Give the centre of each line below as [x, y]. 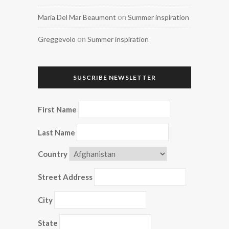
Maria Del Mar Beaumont [77, 17]
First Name [57, 109]
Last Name [56, 132]
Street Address [65, 177]
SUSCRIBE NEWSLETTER [114, 77]
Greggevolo [57, 39]
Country [53, 154]
